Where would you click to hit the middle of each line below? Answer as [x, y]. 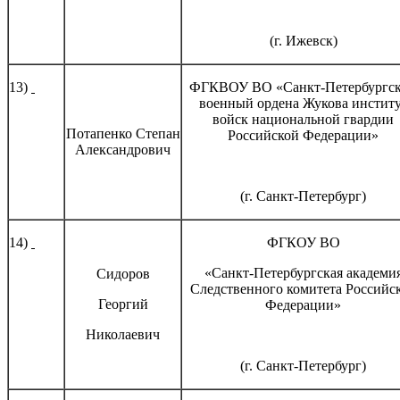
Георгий [123, 304]
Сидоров [123, 273]
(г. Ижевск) [303, 40]
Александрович [123, 149]
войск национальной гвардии [303, 119]
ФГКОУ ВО [303, 242]
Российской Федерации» [303, 135]
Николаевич [123, 334]
